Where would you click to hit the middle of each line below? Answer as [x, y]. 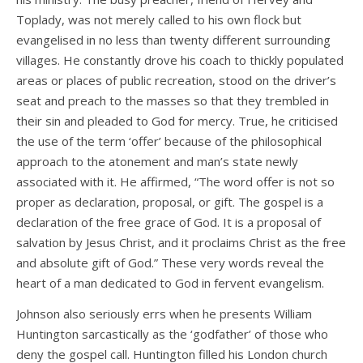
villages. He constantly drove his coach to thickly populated [180, 60]
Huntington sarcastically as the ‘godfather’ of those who [172, 334]
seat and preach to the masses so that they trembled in [173, 101]
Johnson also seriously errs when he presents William [164, 314]
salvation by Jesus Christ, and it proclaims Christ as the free [181, 243]
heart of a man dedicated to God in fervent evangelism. [170, 283]
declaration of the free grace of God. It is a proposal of [169, 222]
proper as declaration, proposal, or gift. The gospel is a [170, 202]
